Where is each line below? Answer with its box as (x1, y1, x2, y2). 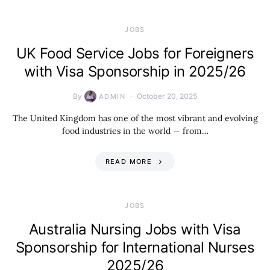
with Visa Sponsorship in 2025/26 (24, 63, 246, 80)
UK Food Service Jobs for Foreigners (16, 45, 254, 62)
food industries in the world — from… (61, 125, 209, 136)
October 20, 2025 (136, 92, 197, 101)
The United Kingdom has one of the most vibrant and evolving (12, 113, 258, 124)
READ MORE (105, 157, 152, 166)
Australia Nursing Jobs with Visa (29, 221, 241, 238)
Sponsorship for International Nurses (15, 239, 255, 256)
